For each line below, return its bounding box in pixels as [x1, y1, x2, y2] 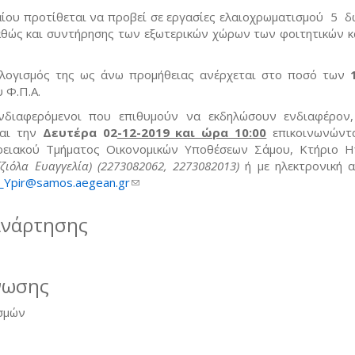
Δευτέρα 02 [36, 124, 117, 140]
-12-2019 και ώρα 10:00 [116, 124, 267, 140]
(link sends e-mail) [130, 174, 227, 190]
